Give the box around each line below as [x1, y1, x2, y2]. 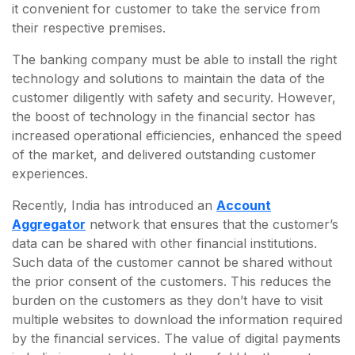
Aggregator [12, 216, 86, 233]
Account [216, 197, 271, 214]
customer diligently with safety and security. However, [12, 90, 336, 106]
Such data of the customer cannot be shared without [12, 254, 332, 271]
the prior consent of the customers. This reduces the [12, 273, 331, 290]
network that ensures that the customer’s [86, 216, 338, 233]
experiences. [12, 166, 88, 182]
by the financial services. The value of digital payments [12, 330, 341, 347]
